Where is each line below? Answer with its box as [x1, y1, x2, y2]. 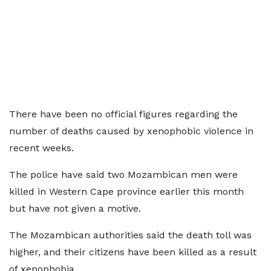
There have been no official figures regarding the [9, 108, 238, 120]
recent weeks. [9, 142, 74, 154]
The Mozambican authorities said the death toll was [9, 229, 252, 241]
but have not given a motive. [9, 203, 141, 214]
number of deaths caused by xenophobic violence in [9, 125, 253, 137]
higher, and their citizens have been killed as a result [9, 246, 256, 258]
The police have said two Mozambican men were [9, 169, 238, 180]
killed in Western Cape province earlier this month [9, 186, 244, 197]
